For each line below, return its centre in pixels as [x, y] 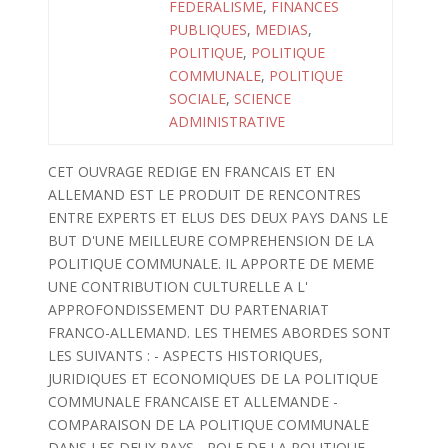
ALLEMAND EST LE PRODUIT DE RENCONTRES [204, 194]
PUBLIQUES [208, 29]
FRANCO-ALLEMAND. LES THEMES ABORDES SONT [219, 332]
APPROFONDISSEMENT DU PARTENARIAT [188, 309]
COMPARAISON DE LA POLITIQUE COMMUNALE [208, 424]
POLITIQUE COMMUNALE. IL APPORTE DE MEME [210, 263]
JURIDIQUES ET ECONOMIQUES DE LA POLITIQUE [212, 378]
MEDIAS [281, 29]
